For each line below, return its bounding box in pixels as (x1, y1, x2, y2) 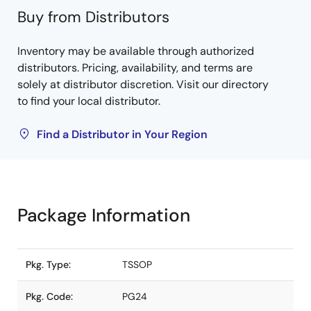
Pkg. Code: (26, 290, 73, 303)
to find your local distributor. (17, 94, 160, 108)
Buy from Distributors (17, 7, 169, 27)
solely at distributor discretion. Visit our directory (17, 77, 269, 92)
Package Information (17, 203, 190, 227)
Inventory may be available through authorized (17, 44, 254, 58)
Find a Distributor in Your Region (37, 127, 208, 142)
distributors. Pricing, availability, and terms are (17, 60, 253, 75)
